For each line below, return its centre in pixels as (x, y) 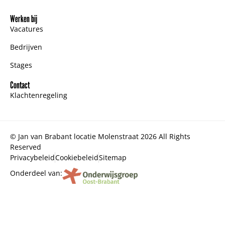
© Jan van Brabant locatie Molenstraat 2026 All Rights (100, 136)
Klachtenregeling (39, 95)
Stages (21, 65)
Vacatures (27, 29)
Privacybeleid (32, 157)
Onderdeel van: (36, 173)
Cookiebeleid (77, 157)
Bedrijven (26, 47)
